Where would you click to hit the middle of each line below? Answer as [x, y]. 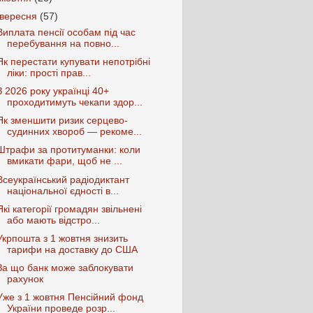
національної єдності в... [63, 191]
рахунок [25, 279]
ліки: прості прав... [49, 73]
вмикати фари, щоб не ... [64, 161]
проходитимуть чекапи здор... [74, 103]
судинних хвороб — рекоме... [74, 132]
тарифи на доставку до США [72, 249]
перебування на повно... [63, 43]
